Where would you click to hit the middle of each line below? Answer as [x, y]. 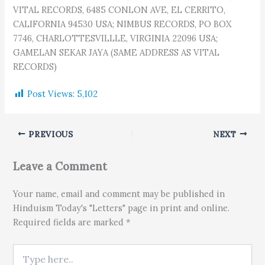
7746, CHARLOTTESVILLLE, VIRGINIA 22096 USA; [116, 38]
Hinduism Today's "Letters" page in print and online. [122, 208]
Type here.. [35, 250]
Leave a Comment [60, 167]
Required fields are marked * [72, 222]
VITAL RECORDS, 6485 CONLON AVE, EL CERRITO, [119, 9]
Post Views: [51, 94]
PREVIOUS [49, 134]
